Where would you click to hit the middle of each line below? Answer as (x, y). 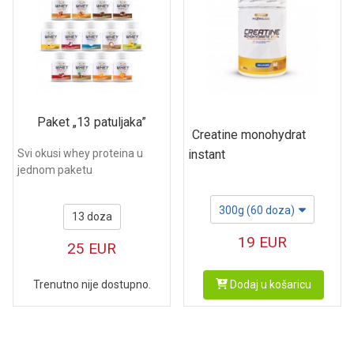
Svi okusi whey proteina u (80, 154)
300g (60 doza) (257, 210)
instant (207, 154)
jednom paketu (55, 170)
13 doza (92, 216)
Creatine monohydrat (249, 134)
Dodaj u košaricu (270, 284)
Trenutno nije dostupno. (92, 284)
